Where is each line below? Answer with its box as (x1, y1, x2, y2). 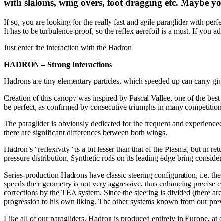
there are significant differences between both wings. (4, 128, 167, 137)
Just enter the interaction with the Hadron (4, 43, 132, 52)
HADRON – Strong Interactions (4, 60, 112, 69)
